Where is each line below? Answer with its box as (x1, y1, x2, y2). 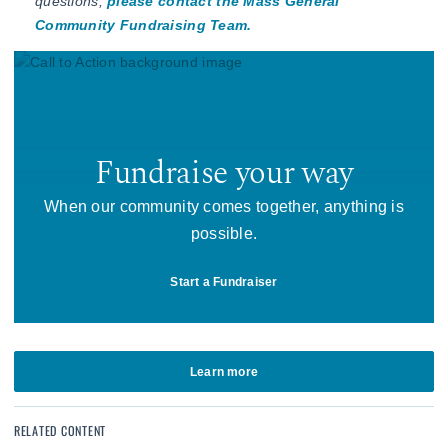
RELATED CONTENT (14, 421, 107, 441)
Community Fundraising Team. (35, 16, 252, 33)
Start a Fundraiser (170, 274, 278, 289)
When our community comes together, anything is (44, 197, 404, 215)
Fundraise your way (94, 149, 354, 198)
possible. (190, 224, 258, 242)
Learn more (189, 364, 259, 379)
